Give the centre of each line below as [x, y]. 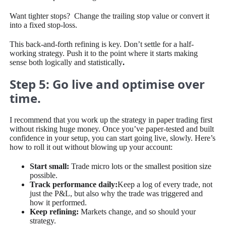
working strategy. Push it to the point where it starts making [104, 53]
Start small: [50, 166]
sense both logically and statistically [66, 63]
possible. [44, 176]
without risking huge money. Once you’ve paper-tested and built [112, 129]
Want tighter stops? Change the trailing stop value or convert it [110, 16]
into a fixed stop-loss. [44, 25]
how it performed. [59, 203]
